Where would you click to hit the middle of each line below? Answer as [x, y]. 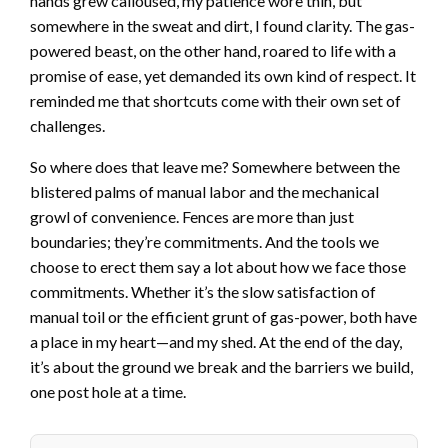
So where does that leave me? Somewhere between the [215, 167]
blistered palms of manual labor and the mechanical [204, 192]
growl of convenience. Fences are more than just [192, 217]
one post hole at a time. [108, 392]
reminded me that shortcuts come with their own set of [215, 101]
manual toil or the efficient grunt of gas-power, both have [223, 317]
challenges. [67, 126]
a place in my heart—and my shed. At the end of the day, [216, 342]
